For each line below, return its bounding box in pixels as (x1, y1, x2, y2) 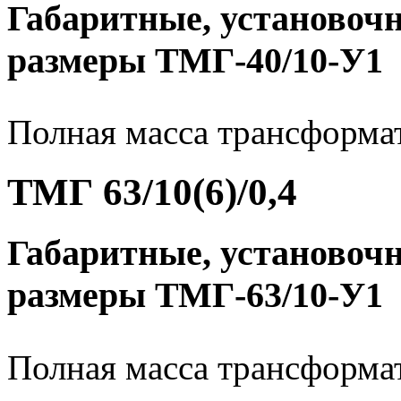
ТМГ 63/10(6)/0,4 (7, 171, 297, 214)
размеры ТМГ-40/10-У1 (7, 39, 383, 81)
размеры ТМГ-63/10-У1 (7, 275, 383, 316)
